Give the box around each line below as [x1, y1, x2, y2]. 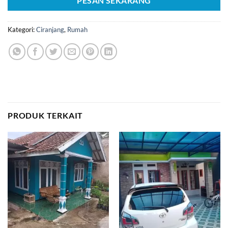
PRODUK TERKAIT [8, 110, 83, 121]
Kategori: [8, 25, 36, 34]
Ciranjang [36, 25, 64, 34]
